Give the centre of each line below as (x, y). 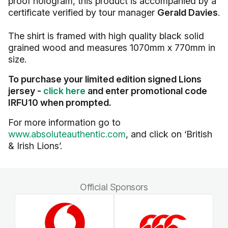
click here (64, 91)
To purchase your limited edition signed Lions (105, 79)
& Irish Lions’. (35, 146)
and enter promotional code (146, 91)
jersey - (26, 91)
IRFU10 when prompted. (60, 103)
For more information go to (64, 122)
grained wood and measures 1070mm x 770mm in (112, 48)
